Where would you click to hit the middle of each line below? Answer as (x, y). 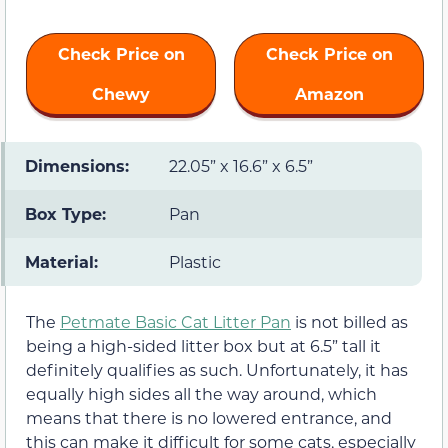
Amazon (329, 93)
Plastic (195, 261)
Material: (61, 261)
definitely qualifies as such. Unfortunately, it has (217, 369)
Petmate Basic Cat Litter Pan (175, 321)
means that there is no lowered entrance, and (209, 417)
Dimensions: (77, 165)
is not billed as (349, 321)
